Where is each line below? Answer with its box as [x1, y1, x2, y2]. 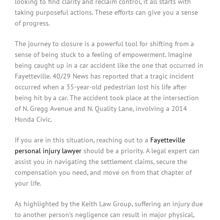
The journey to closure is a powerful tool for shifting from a [14, 39, 194, 49]
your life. [14, 179, 41, 188]
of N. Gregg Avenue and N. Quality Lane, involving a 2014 [14, 104, 187, 113]
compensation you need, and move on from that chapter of [14, 168, 192, 177]
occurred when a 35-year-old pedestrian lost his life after [14, 82, 187, 92]
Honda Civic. [14, 115, 52, 124]
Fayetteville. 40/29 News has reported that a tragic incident [14, 72, 194, 81]
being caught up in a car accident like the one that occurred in [14, 61, 203, 70]
